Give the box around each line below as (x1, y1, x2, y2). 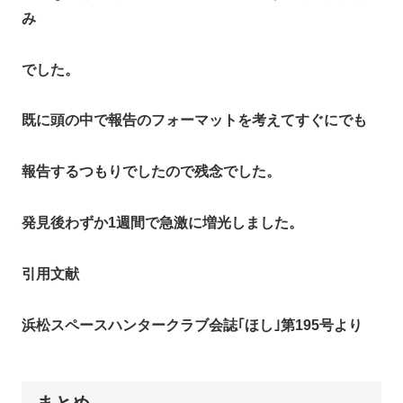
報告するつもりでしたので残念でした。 (22, 164, 281, 180)
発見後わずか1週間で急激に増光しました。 (22, 215, 303, 231)
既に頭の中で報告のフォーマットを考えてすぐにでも (22, 112, 367, 129)
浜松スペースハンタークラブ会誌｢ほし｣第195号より (22, 317, 363, 333)
